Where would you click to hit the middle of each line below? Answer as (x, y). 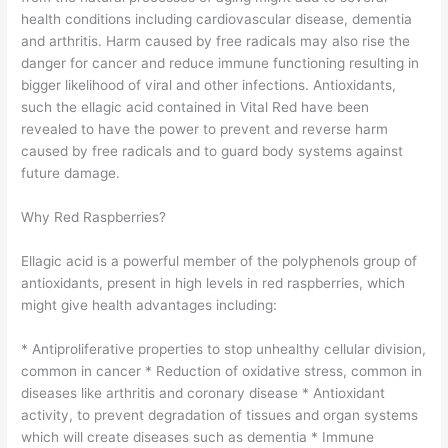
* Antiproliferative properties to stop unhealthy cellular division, (224, 348)
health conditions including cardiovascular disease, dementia (217, 18)
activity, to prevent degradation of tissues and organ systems (220, 414)
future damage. (71, 172)
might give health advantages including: (149, 304)
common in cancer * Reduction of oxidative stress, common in (222, 370)
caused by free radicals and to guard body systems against (212, 150)
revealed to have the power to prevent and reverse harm (205, 128)
